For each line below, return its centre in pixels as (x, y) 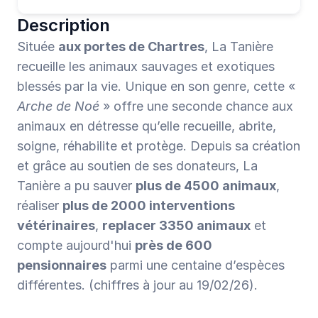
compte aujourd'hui (76, 245)
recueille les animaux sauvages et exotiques (146, 66)
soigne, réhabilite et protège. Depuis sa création (159, 146)
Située (38, 46)
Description (64, 25)
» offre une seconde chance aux (196, 106)
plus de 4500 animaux (206, 186)
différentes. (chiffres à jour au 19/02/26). (137, 285)
